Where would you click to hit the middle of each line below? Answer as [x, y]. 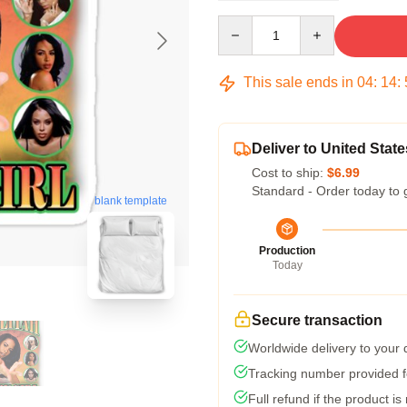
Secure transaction [317, 320]
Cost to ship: [289, 173]
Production [287, 251]
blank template [131, 201]
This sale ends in [298, 82]
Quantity [241, 24]
